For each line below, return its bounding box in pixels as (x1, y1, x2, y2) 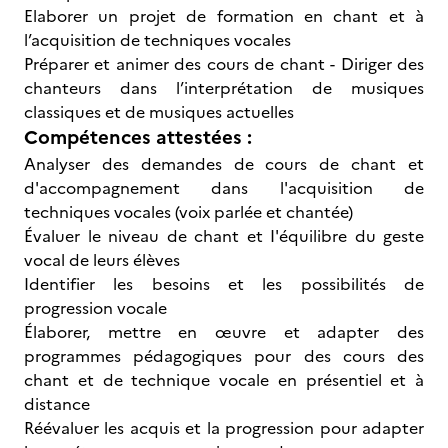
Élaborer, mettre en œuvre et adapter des (24, 320, 424, 344)
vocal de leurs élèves (24, 248, 180, 272)
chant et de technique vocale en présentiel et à (24, 368, 424, 392)
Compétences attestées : (24, 123, 252, 152)
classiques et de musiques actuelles (24, 100, 294, 124)
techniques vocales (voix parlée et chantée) (24, 200, 353, 224)
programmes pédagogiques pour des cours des (24, 344, 424, 368)
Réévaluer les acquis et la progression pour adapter (24, 416, 424, 440)
